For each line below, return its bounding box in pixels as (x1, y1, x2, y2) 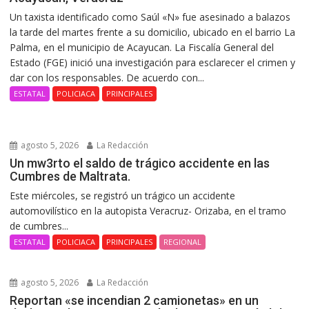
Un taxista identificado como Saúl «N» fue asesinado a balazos (10, 10, 291, 23)
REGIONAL (163, 236, 202, 247)
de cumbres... (10, 219, 69, 232)
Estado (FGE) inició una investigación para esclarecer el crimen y (10, 55, 296, 69)
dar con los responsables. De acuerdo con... (10, 70, 205, 84)
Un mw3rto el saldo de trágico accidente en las (10, 155, 270, 170)
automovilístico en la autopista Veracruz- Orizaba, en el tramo (10, 203, 287, 217)
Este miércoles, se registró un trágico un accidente (10, 188, 236, 202)
